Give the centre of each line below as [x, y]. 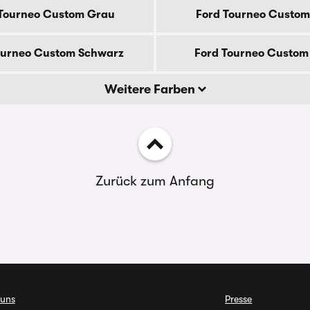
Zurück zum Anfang [155, 181]
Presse [239, 299]
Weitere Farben [151, 89]
